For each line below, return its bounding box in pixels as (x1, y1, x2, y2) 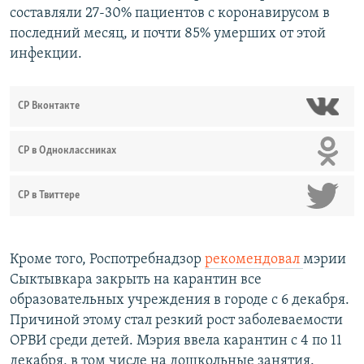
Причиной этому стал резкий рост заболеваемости (10, 313, 343, 329)
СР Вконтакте (18, 101, 80, 112)
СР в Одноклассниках (18, 145, 116, 157)
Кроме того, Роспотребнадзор (10, 252, 205, 268)
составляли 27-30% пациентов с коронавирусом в (10, 6, 330, 22)
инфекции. (10, 46, 82, 63)
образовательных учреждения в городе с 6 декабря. (10, 292, 349, 309)
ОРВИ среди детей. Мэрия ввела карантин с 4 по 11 (10, 333, 342, 349)
